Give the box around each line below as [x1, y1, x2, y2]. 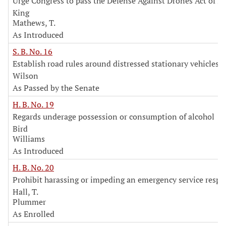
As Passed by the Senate [13, 82, 99, 93]
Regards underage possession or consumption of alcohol [13, 111, 214, 122]
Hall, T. [13, 186, 38, 197]
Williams [13, 133, 45, 144]
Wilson [13, 70, 38, 81]
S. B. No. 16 [13, 46, 52, 57]
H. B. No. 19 [13, 99, 54, 110]
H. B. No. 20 [13, 162, 54, 173]
